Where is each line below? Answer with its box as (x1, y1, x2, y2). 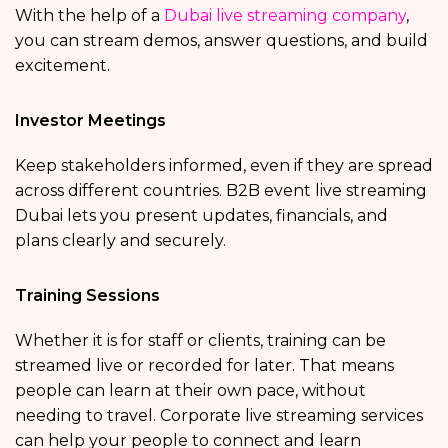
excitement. (15, 56, 110, 76)
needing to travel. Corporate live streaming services (15, 406, 423, 426)
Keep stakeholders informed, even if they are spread (15, 156, 433, 176)
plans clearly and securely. (15, 231, 226, 251)
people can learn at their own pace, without (15, 381, 366, 401)
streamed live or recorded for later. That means (15, 356, 394, 376)
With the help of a (15, 6, 164, 26)
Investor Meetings (15, 111, 166, 131)
